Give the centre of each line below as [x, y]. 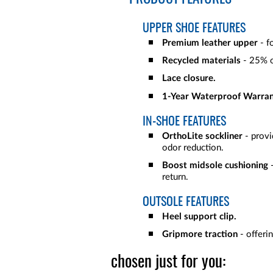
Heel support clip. [199, 216]
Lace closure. [189, 79]
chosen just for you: [168, 262]
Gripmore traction [200, 234]
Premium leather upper [211, 43]
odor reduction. [193, 147]
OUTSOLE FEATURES [186, 202]
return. [175, 177]
